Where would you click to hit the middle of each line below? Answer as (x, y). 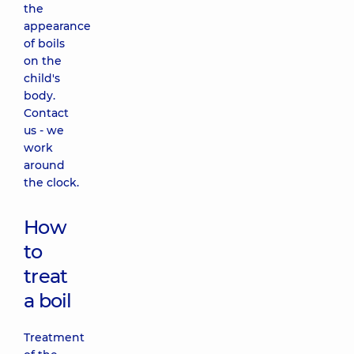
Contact (46, 113)
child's (42, 78)
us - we (44, 130)
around (44, 165)
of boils (44, 43)
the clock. (51, 183)
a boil (48, 301)
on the (43, 61)
